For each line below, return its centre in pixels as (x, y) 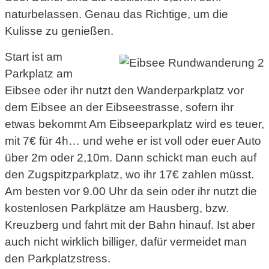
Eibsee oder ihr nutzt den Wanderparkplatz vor (124, 90)
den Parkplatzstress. (58, 258)
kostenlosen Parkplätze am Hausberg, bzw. (117, 208)
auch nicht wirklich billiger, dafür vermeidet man (126, 242)
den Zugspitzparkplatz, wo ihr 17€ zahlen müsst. (129, 174)
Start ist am (34, 57)
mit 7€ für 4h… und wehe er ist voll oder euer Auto (133, 141)
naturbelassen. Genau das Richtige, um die (116, 14)
